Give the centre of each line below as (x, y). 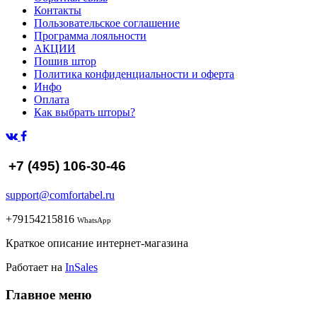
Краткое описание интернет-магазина (97, 243)
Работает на (35, 267)
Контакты (58, 11)
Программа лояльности (90, 36)
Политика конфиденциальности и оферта (134, 74)
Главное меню (49, 294)
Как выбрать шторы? (85, 113)
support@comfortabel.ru (60, 195)
